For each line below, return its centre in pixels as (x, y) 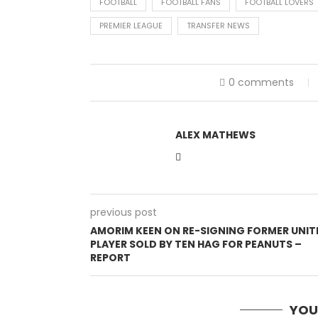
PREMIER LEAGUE (131, 26)
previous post (124, 213)
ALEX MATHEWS (215, 135)
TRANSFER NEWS (218, 26)
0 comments (262, 83)
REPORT (110, 258)
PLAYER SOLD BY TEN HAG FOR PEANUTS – (196, 245)
